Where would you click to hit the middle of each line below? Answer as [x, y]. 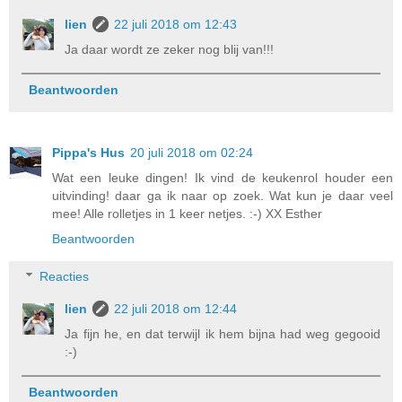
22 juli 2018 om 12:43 [176, 25]
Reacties [65, 276]
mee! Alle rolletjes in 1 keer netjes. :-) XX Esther [187, 214]
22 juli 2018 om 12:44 [176, 309]
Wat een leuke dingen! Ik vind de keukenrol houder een [223, 178]
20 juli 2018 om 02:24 [192, 153]
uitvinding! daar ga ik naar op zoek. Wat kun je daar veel [223, 196]
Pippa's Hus [88, 153]
